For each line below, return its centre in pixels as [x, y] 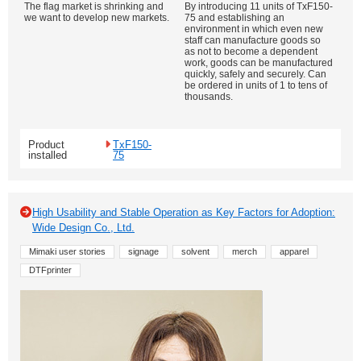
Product [46, 145]
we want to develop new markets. [97, 18]
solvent [195, 251]
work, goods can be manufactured [259, 63]
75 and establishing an [234, 18]
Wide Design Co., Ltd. [83, 228]
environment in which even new [254, 29]
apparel [294, 251]
